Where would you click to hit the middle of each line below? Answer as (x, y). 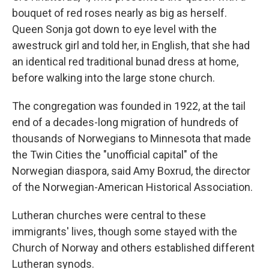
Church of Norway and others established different (133, 248)
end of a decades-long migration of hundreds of (125, 122)
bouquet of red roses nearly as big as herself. (119, 13)
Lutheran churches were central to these (109, 216)
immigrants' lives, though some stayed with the (125, 232)
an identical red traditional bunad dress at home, (125, 62)
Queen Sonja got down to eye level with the (114, 29)
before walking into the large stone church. (113, 78)
